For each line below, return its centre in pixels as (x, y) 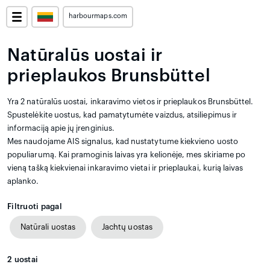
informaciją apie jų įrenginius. (61, 128)
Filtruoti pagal (35, 206)
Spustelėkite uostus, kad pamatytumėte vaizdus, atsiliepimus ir (122, 115)
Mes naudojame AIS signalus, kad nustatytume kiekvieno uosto (123, 141)
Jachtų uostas (127, 227)
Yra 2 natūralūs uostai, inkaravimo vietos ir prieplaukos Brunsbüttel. (130, 102)
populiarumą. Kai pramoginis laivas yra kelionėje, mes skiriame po (127, 155)
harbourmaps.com (98, 16)
